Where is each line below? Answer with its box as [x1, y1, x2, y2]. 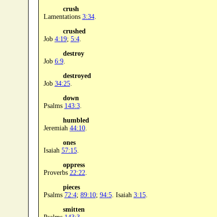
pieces [62, 183, 80, 191]
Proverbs [43, 169, 70, 176]
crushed [62, 27, 86, 35]
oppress [62, 161, 85, 169]
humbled [62, 116, 89, 124]
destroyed [62, 72, 91, 79]
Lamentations [43, 13, 82, 20]
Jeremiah [43, 124, 70, 132]
